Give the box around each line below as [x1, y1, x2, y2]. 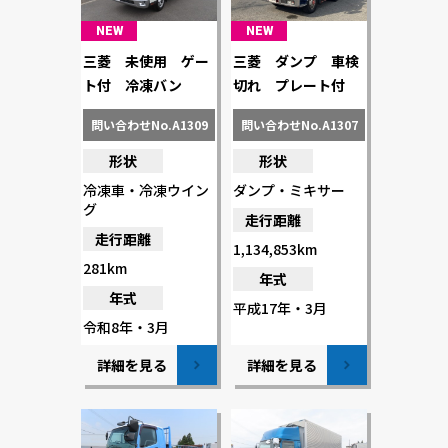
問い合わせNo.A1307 [240, 116, 358, 134]
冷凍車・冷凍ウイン [83, 180, 209, 201]
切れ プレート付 [233, 75, 345, 96]
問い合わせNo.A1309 [90, 116, 208, 134]
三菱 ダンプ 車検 [233, 51, 359, 72]
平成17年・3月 [233, 298, 327, 319]
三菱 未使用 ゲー [83, 51, 209, 72]
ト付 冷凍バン [83, 75, 196, 96]
